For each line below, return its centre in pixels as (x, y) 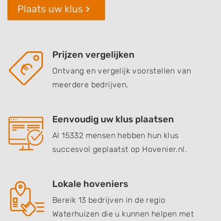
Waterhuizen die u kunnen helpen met (123, 214)
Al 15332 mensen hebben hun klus (116, 135)
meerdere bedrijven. (91, 85)
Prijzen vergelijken (93, 55)
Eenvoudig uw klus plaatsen (113, 119)
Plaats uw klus (50, 9)
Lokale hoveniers (90, 184)
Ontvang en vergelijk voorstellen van (122, 71)
